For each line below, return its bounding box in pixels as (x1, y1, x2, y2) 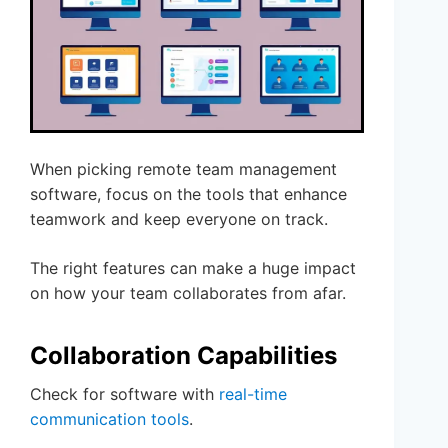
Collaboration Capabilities (30, 340, 337, 370)
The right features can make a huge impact (30, 257, 356, 278)
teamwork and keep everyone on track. (30, 208, 328, 229)
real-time (219, 383, 287, 404)
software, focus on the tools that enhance (30, 183, 347, 204)
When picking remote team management (30, 158, 337, 179)
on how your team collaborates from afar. (30, 282, 346, 303)
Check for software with (30, 383, 219, 404)
